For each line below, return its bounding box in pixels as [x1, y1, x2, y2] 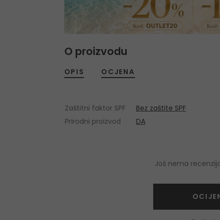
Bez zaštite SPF [136, 103, 186, 113]
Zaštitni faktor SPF [64, 103, 126, 113]
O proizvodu [64, 44, 127, 59]
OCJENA [101, 67, 135, 77]
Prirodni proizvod [64, 116, 121, 127]
